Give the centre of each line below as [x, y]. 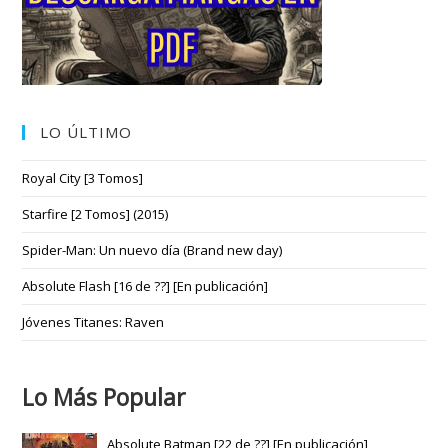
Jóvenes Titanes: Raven [93, 322]
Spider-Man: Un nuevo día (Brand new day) [152, 250]
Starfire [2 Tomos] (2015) [95, 214]
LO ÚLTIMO [86, 132]
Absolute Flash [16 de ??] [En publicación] [145, 286]
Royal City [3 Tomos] [83, 178]
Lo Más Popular [104, 397]
